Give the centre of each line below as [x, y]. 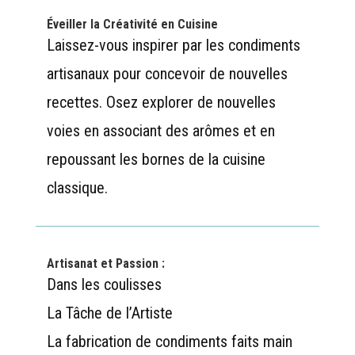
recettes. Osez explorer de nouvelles [161, 102]
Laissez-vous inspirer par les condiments [173, 45]
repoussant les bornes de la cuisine [156, 159]
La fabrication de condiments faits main [169, 341]
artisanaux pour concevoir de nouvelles [167, 73]
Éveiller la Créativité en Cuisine [132, 24]
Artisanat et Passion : [105, 263]
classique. [77, 187]
